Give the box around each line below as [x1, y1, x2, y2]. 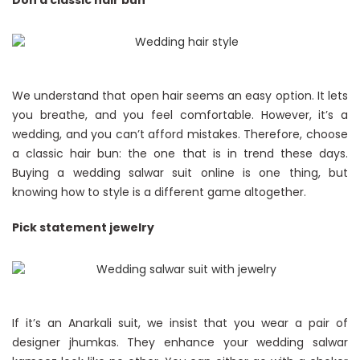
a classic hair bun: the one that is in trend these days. [12, 145, 348, 162]
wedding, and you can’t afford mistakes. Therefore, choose [12, 126, 348, 142]
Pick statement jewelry [12, 219, 154, 235]
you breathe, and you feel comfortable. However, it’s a [12, 107, 348, 123]
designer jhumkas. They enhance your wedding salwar [12, 334, 348, 350]
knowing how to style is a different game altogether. [12, 184, 306, 200]
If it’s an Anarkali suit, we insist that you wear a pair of [12, 315, 348, 331]
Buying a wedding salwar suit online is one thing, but [12, 165, 348, 181]
